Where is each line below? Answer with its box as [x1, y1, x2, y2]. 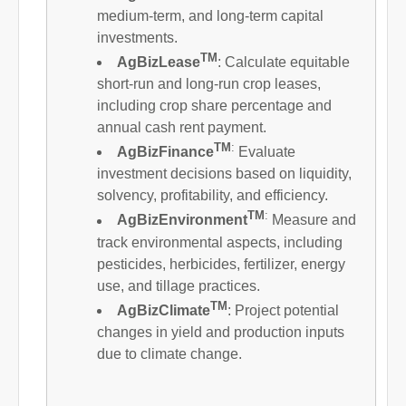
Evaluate [235, 144, 295, 160]
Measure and [268, 212, 356, 228]
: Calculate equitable [217, 53, 350, 70]
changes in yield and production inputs [97, 324, 344, 340]
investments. [97, 29, 178, 45]
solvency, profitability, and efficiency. [97, 188, 328, 204]
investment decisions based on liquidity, [97, 166, 352, 182]
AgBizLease [117, 53, 200, 70]
